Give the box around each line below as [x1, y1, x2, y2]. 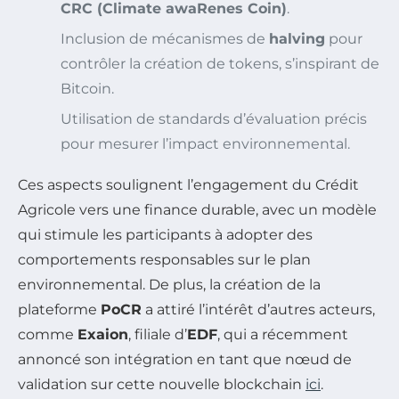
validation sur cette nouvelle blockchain [18, 375, 305, 393]
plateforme [18, 300, 101, 318]
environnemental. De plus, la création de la [18, 275, 321, 293]
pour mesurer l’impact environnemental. [61, 134, 350, 152]
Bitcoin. [61, 79, 114, 97]
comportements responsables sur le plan [18, 250, 311, 268]
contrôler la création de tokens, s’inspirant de [61, 54, 379, 72]
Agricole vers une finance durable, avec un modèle [18, 200, 377, 218]
